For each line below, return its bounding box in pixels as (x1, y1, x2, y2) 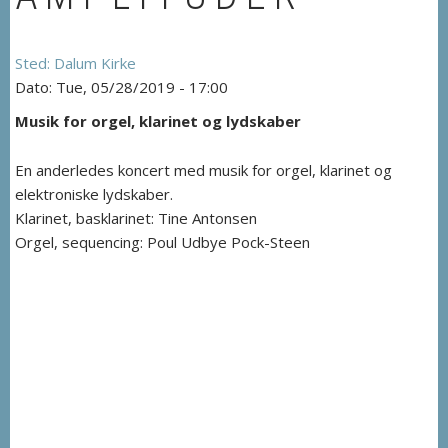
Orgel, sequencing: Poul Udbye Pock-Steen (15, 232, 310, 252)
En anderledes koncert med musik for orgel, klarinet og (15, 160, 392, 180)
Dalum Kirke (54, 53, 136, 73)
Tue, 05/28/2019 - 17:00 (56, 77, 228, 97)
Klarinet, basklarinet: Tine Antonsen (15, 208, 257, 228)
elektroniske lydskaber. (15, 184, 173, 204)
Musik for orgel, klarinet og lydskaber (15, 111, 301, 131)
